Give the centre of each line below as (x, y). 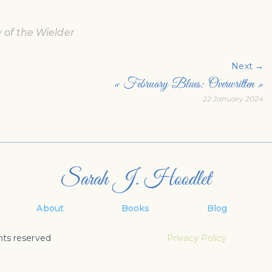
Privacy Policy (197, 238)
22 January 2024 (233, 99)
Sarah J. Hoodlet (136, 180)
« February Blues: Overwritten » (188, 85)
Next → (247, 66)
